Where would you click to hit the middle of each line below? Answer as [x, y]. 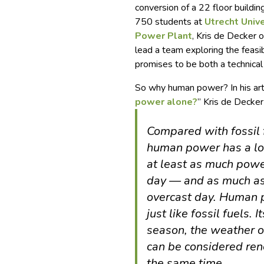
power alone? [166, 102]
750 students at [170, 22]
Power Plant [164, 36]
